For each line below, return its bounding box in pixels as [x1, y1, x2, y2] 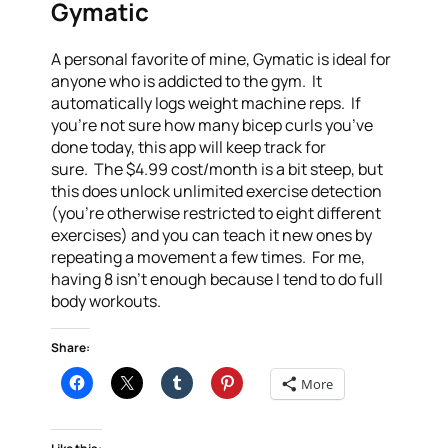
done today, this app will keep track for [51, 135, 327, 158]
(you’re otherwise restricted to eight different [51, 201, 382, 224]
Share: [51, 338, 91, 356]
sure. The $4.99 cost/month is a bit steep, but [51, 157, 384, 180]
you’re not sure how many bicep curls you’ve [51, 113, 374, 136]
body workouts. [51, 289, 162, 312]
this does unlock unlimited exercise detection [51, 179, 383, 202]
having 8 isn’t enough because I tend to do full [51, 267, 384, 290]
